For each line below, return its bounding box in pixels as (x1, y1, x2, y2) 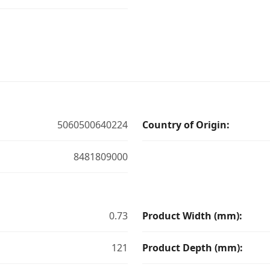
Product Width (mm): (142, 209, 242, 222)
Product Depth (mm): (142, 241, 243, 254)
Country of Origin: (142, 118, 230, 131)
